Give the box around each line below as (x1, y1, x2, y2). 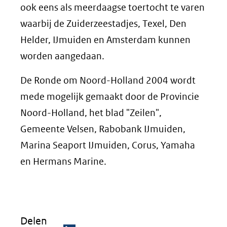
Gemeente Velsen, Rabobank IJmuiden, (20, 123, 185, 135)
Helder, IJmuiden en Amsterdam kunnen (20, 34, 191, 46)
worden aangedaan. (20, 50, 104, 62)
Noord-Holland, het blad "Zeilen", (20, 107, 162, 119)
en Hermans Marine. (20, 156, 106, 167)
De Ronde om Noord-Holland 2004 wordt (20, 74, 196, 86)
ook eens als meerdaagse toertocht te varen (20, 2, 205, 13)
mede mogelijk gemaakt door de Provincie (20, 91, 199, 102)
